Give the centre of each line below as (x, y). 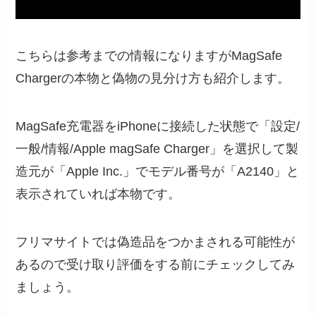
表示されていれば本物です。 (98, 194)
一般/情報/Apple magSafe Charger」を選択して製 (157, 148)
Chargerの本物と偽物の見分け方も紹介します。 (153, 78)
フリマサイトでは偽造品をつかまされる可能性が (156, 242)
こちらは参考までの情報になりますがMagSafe (149, 55)
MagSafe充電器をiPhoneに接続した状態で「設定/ (158, 126)
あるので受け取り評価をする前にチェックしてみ (156, 264)
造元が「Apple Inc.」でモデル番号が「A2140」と (158, 171)
